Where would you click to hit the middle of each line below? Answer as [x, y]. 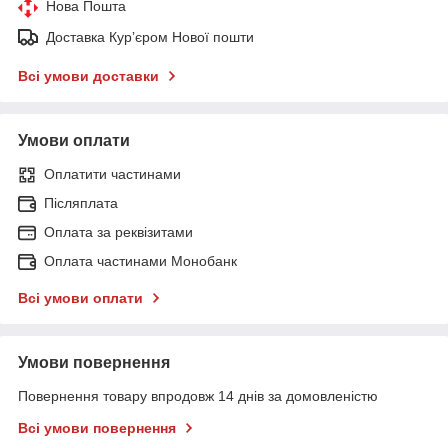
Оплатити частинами [112, 173]
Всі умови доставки [88, 75]
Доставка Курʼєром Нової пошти [150, 36]
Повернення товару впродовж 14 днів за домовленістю [198, 395]
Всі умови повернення [97, 427]
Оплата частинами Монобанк [140, 260]
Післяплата [81, 202]
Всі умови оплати [80, 297]
